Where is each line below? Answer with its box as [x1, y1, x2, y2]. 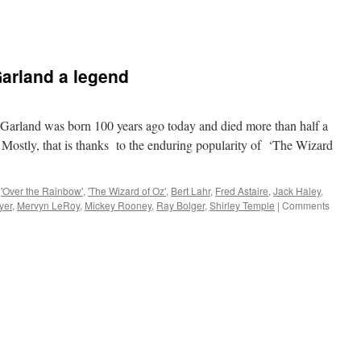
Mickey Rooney [85, 198, 151, 212]
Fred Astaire [215, 184, 268, 197]
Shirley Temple [210, 198, 275, 212]
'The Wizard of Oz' [88, 184, 166, 197]
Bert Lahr [171, 184, 210, 197]
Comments [282, 198, 330, 212]
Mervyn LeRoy [17, 198, 80, 212]
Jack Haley [273, 184, 321, 197]
